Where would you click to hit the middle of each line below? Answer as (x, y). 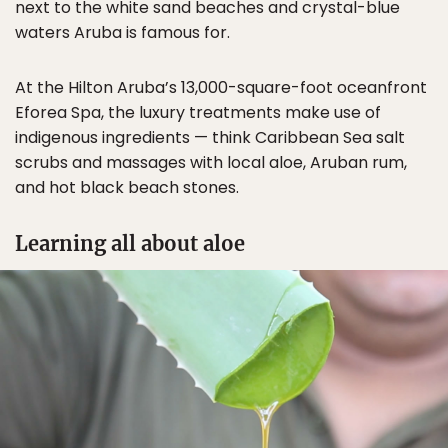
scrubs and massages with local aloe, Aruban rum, (211, 162)
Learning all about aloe (130, 243)
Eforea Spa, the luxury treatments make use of (198, 112)
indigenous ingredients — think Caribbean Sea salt (210, 137)
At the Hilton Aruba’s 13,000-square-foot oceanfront (221, 87)
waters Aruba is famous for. (122, 32)
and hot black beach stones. (127, 187)
